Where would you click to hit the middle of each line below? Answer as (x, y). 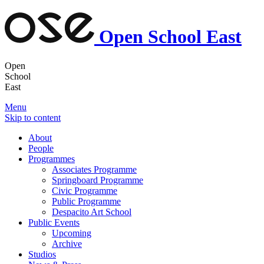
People (41, 148)
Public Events (54, 222)
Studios (42, 254)
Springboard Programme (98, 180)
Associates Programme (94, 169)
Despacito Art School (92, 212)
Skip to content (33, 117)
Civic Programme (85, 190)
